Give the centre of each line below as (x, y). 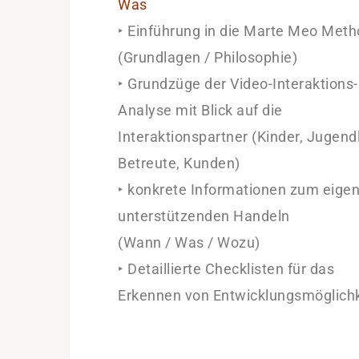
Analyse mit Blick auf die (200, 110)
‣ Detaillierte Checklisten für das (226, 269)
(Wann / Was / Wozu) (189, 242)
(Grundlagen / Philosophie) (208, 57)
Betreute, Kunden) (179, 163)
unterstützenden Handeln (204, 216)
